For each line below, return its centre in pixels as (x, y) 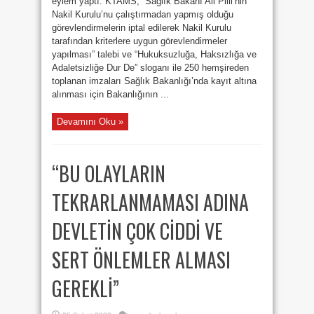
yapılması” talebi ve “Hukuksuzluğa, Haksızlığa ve (154, 54)
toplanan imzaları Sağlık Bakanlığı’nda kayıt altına (154, 81)
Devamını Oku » (90, 122)
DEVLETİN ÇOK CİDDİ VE (137, 231)
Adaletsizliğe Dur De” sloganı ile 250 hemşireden (150, 68)
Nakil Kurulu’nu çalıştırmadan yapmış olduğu (143, 14)
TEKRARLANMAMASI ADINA (150, 202)
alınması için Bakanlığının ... (110, 94)
